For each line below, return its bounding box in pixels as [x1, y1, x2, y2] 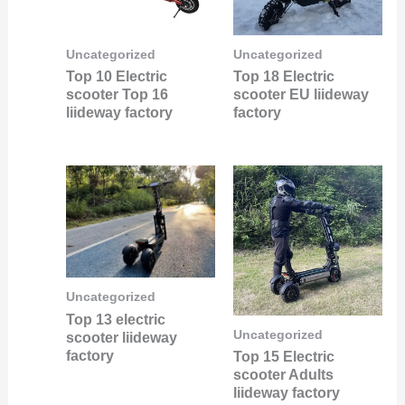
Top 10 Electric [65, 69, 167, 85]
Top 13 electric [65, 312, 165, 328]
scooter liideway [65, 330, 177, 346]
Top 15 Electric [233, 349, 334, 365]
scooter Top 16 [65, 87, 168, 103]
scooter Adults [233, 367, 334, 383]
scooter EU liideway [233, 87, 369, 103]
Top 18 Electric [233, 69, 334, 85]
